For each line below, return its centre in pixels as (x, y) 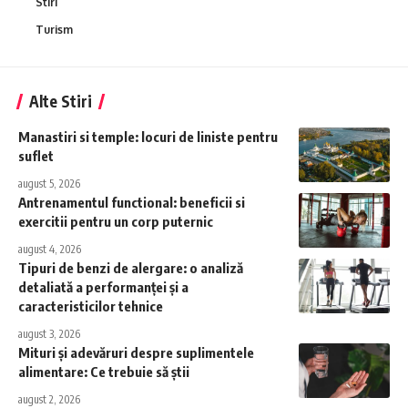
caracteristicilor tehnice (91, 306)
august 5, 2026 (49, 183)
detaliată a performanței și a (103, 286)
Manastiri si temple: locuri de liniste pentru (148, 136)
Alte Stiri (61, 101)
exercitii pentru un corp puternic (116, 221)
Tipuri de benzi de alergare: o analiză (131, 267)
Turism (54, 29)
